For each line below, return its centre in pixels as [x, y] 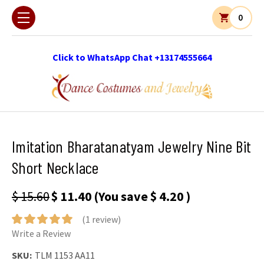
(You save [121, 196]
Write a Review [41, 234]
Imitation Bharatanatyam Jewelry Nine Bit [131, 146]
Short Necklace [55, 167]
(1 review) [101, 220]
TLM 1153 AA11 [65, 255]
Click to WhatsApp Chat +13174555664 [132, 57]
